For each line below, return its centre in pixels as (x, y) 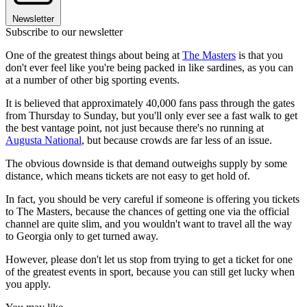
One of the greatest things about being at (94, 56)
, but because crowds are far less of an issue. (177, 140)
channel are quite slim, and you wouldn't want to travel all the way (149, 224)
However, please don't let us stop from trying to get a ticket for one (149, 260)
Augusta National (44, 140)
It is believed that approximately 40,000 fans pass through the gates (150, 103)
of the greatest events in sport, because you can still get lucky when (150, 272)
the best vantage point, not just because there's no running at (135, 128)
